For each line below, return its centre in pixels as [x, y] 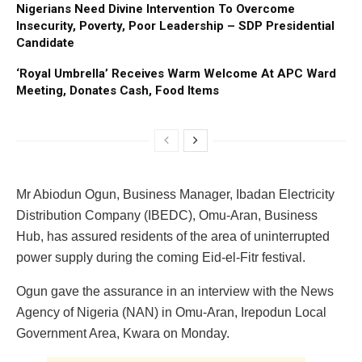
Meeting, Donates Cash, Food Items [118, 90]
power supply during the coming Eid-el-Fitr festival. [161, 257]
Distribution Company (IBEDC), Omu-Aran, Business [167, 215]
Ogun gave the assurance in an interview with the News [175, 291]
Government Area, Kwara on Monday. [123, 333]
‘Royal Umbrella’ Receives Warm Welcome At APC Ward [176, 73]
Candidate [45, 42]
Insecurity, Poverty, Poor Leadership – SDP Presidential [175, 25]
